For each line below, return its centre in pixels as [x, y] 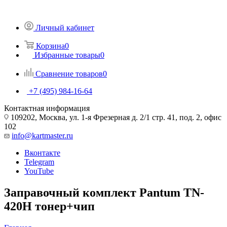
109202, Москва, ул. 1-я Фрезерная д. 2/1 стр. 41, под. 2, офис [115, 117]
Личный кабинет [65, 27]
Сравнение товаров [69, 73]
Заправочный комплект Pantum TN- [104, 192]
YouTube [39, 171]
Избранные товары [67, 55]
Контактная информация [47, 108]
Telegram [39, 162]
